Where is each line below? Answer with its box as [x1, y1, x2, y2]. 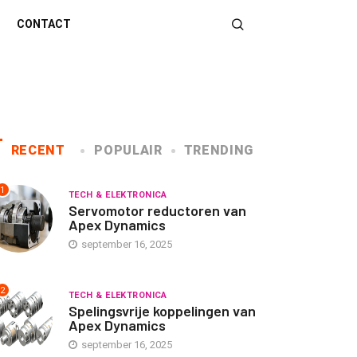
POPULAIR [94, 143, 163, 158]
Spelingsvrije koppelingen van [69, 302, 256, 320]
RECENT [10, 143, 65, 158]
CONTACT [17, 18, 71, 30]
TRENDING [183, 143, 253, 158]
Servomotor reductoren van [69, 202, 246, 219]
